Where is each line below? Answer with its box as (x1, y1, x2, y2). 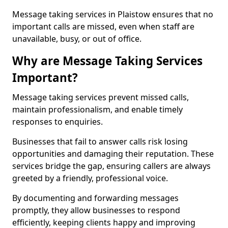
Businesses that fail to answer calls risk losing (12, 136, 188, 147)
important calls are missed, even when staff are (12, 21, 194, 32)
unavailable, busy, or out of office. (12, 33, 141, 44)
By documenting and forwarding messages (12, 192, 179, 204)
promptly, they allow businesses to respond (12, 205, 180, 216)
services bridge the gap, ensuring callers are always (12, 160, 211, 172)
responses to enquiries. (12, 116, 103, 127)
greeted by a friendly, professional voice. (12, 173, 168, 184)
